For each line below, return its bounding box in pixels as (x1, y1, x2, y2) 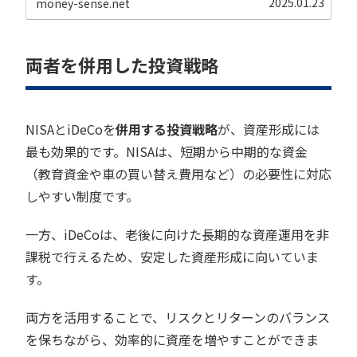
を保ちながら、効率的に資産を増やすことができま (25, 330, 319, 350)
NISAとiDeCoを (25, 120, 116, 139)
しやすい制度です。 (25, 186, 139, 206)
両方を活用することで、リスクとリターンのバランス (25, 308, 330, 328)
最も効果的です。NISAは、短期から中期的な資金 (25, 142, 308, 162)
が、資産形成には (218, 120, 320, 139)
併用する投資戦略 (116, 120, 218, 139)
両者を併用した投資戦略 (25, 51, 218, 77)
